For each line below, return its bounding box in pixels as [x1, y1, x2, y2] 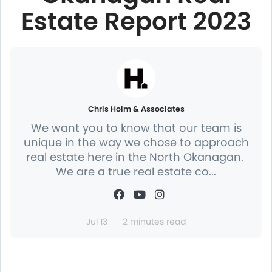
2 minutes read [123, 216, 186, 228]
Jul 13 [86, 216, 107, 228]
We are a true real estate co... [56, 164, 216, 179]
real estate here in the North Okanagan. [25, 149, 246, 165]
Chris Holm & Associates [87, 104, 185, 114]
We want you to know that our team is [30, 120, 242, 135]
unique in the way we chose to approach [23, 135, 249, 150]
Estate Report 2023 [21, 4, 251, 38]
